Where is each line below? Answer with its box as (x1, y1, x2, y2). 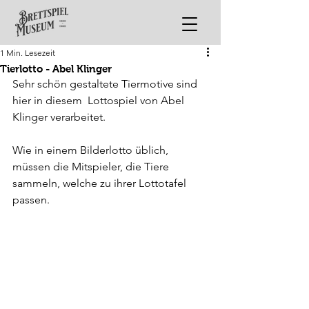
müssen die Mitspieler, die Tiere (12, 160, 172, 173)
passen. (12, 193, 50, 206)
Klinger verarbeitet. (12, 110, 106, 123)
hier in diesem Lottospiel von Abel (12, 94, 187, 107)
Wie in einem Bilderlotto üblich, (12, 143, 171, 157)
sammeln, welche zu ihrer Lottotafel (12, 177, 189, 190)
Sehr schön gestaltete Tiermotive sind (12, 77, 200, 90)
